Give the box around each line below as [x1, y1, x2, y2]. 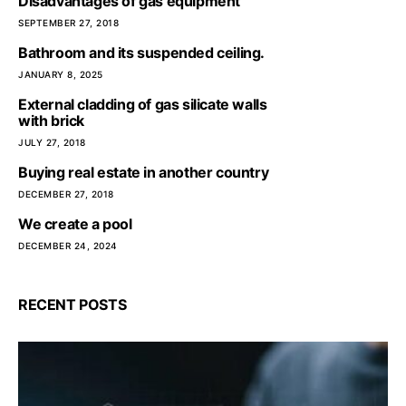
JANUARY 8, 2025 [18, 69, 103, 80]
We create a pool [18, 215, 132, 233]
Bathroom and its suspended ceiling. [18, 43, 265, 62]
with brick [18, 111, 84, 130]
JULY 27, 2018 [18, 137, 86, 148]
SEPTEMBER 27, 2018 [18, 17, 119, 28]
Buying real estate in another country [18, 163, 269, 181]
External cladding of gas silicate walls [18, 95, 267, 113]
